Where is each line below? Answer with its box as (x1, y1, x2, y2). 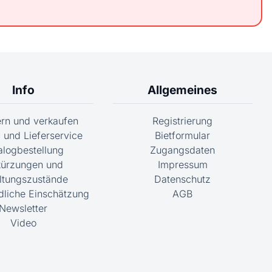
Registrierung (152, 114, 213, 127)
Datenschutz (154, 172, 211, 185)
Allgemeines (148, 82, 218, 97)
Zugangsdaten (150, 143, 216, 156)
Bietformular (155, 129, 211, 141)
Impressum (157, 158, 208, 171)
